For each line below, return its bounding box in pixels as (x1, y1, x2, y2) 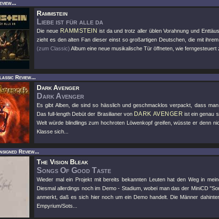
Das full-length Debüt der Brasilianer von (37, 111, 134, 117)
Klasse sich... (37, 129, 68, 134)
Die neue (37, 28, 60, 34)
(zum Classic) (37, 45, 70, 51)
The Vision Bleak (37, 158, 88, 166)
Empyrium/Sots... (37, 203, 77, 209)
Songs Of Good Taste (37, 166, 111, 175)
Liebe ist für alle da (37, 18, 103, 26)
